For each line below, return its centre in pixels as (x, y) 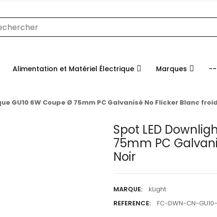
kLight (157, 189)
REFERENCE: (132, 203)
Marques (171, 69)
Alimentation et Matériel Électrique (73, 69)
